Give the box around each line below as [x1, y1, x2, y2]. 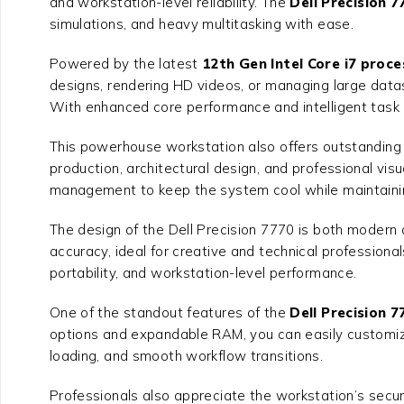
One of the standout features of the [49, 304, 290, 322]
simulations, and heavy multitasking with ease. [49, 15, 353, 33]
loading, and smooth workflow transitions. [49, 347, 324, 365]
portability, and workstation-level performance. [49, 264, 357, 282]
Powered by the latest [49, 55, 202, 73]
